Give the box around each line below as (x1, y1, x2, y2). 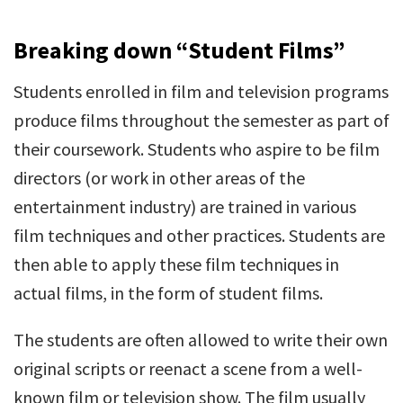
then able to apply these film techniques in (13, 253, 339, 276)
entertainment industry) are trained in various (13, 195, 356, 219)
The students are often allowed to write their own (13, 328, 388, 352)
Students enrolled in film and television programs (13, 80, 389, 103)
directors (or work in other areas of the (13, 166, 305, 190)
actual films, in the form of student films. (13, 282, 323, 305)
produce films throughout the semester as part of (13, 109, 390, 132)
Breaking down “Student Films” (13, 35, 345, 66)
